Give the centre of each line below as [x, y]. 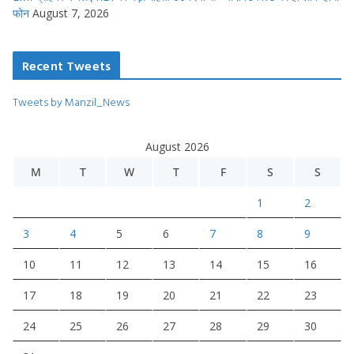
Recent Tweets [67, 66]
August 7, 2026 [71, 13]
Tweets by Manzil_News [71, 102]
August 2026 [177, 147]
